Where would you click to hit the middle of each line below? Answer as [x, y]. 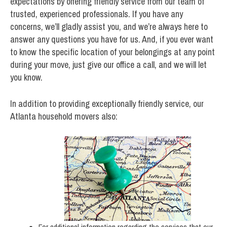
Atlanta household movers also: [64, 116]
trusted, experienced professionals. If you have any [97, 14]
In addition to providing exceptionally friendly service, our [107, 103]
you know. [26, 77]
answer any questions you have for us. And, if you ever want [112, 39]
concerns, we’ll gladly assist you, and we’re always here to [109, 26]
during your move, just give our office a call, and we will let [108, 64]
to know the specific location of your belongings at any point [112, 52]
